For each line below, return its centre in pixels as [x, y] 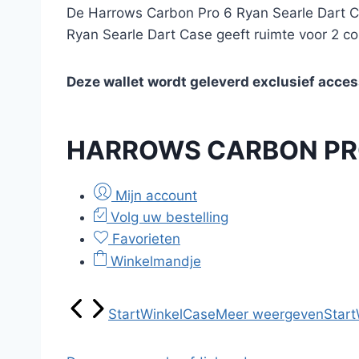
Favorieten [144, 239]
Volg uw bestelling [167, 217]
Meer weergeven [270, 314]
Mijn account [154, 196]
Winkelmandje [154, 261]
